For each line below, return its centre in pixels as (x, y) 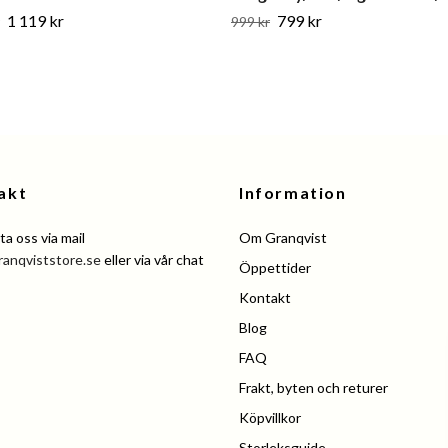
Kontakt (265, 298)
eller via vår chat (152, 260)
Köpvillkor (270, 418)
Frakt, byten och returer (313, 388)
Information (293, 193)
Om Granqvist (283, 238)
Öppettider (275, 268)
